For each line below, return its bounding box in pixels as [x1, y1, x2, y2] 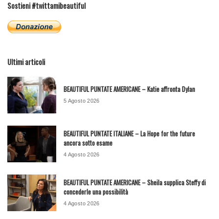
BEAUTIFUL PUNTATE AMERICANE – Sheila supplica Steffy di [64, 177, 206, 187]
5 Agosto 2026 [64, 98, 100, 104]
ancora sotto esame [64, 137, 112, 148]
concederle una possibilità [64, 186, 128, 197]
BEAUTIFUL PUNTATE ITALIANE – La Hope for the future [64, 128, 195, 138]
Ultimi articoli [7, 56, 45, 67]
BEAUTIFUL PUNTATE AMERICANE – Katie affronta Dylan [64, 84, 195, 94]
